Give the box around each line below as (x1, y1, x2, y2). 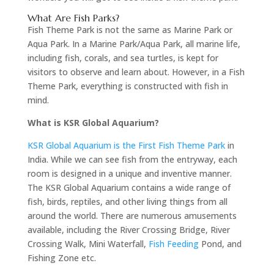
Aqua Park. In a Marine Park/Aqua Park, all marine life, (27, 37, 240, 50)
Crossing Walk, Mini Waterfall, (27, 237, 149, 250)
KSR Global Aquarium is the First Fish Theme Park (27, 139, 225, 151)
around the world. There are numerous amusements (27, 209, 237, 221)
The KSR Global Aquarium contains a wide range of (27, 181, 231, 193)
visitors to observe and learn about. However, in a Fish (27, 65, 245, 78)
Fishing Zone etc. (27, 251, 96, 264)
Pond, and (198, 237, 242, 250)
